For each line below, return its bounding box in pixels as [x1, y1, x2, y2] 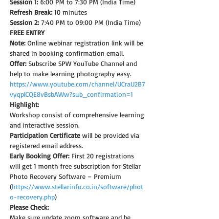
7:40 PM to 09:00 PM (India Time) [39, 18, 141, 26]
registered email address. [10, 141, 83, 150]
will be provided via [80, 131, 141, 139]
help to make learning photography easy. [10, 69, 131, 78]
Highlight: [10, 100, 39, 109]
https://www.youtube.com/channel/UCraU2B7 [10, 79, 145, 88]
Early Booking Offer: [10, 151, 71, 160]
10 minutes [52, 7, 87, 16]
